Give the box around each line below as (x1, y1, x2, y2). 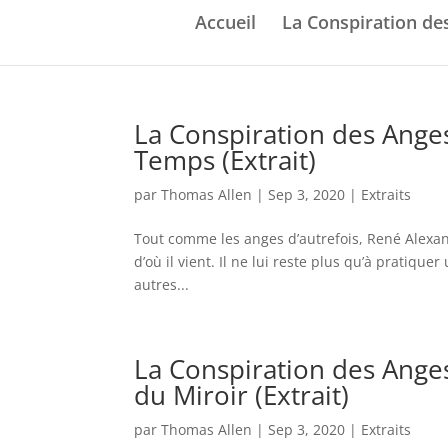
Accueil (195, 9, 256, 34)
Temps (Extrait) (134, 142, 317, 178)
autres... (134, 275, 190, 294)
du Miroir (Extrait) (134, 377, 350, 413)
